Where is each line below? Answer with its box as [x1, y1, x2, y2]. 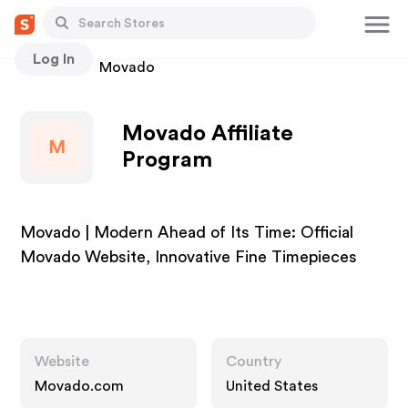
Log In [33, 51, 75, 66]
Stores [20, 60, 65, 75]
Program [122, 149, 213, 171]
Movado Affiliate [122, 123, 294, 145]
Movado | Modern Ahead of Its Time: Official [20, 224, 354, 240]
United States [226, 379, 318, 393]
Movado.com [35, 379, 125, 393]
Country [226, 354, 281, 369]
